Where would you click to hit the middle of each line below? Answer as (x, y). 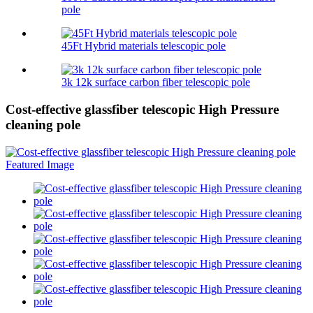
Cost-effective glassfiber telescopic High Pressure (142, 110)
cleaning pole (43, 125)
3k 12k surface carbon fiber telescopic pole (156, 82)
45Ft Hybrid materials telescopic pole (144, 46)
